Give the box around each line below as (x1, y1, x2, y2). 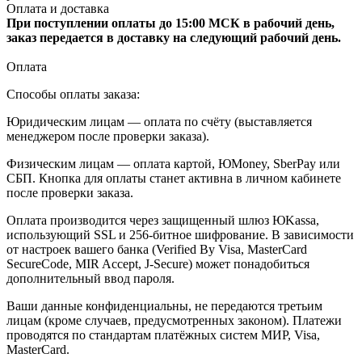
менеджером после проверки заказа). (6, 128, 209, 143)
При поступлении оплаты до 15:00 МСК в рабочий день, (6, 15, 335, 30)
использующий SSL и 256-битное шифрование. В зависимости (6, 227, 354, 242)
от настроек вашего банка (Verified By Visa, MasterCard (6, 242, 307, 256)
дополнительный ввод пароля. (6, 271, 175, 285)
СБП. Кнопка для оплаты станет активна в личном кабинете (6, 170, 341, 185)
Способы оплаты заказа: (6, 86, 140, 101)
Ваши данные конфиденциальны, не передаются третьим (6, 298, 322, 313)
